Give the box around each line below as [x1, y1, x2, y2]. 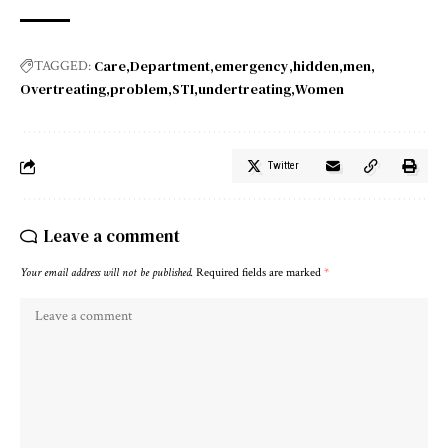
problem [110, 79, 168, 100]
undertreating [198, 79, 291, 100]
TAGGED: [34, 57, 91, 76]
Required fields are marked [196, 265, 324, 281]
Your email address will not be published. [20, 265, 193, 281]
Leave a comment [44, 224, 180, 249]
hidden [293, 56, 339, 77]
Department [130, 56, 210, 77]
